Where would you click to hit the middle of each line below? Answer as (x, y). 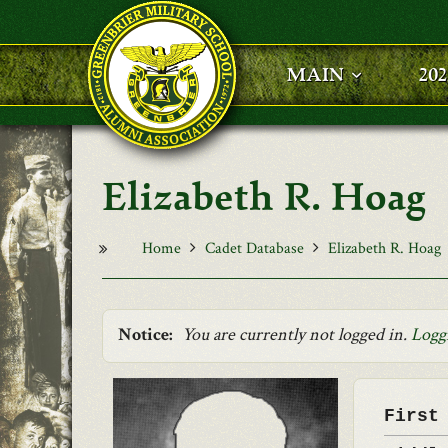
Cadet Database (254, 248)
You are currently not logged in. (296, 334)
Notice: (145, 334)
